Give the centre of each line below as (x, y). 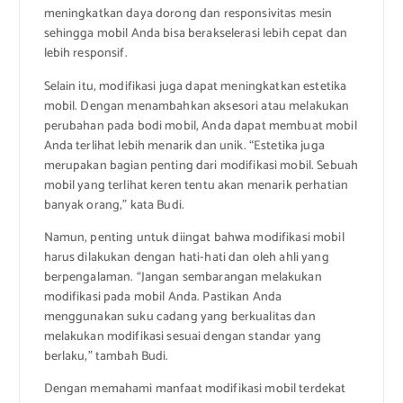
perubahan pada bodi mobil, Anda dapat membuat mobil (200, 126)
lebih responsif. (85, 54)
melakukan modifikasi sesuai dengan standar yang (183, 336)
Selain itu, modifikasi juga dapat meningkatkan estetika (195, 86)
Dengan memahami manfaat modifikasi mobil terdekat (195, 389)
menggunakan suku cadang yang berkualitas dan (179, 317)
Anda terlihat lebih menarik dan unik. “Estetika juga (184, 146)
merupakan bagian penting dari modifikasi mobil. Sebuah (201, 166)
